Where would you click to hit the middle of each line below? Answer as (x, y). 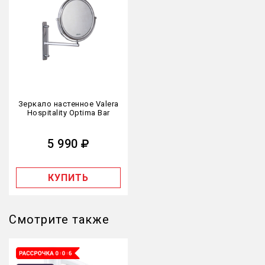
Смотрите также (59, 219)
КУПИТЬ (68, 177)
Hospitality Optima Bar (68, 112)
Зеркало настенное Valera (68, 104)
